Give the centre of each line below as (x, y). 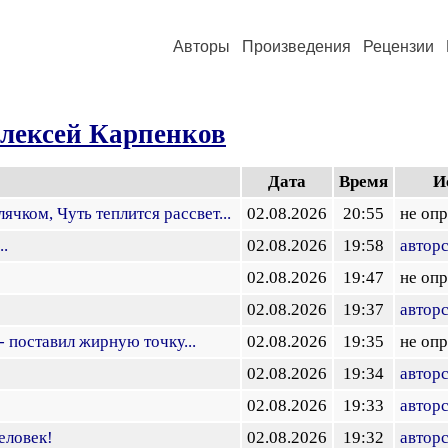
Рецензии (398, 46)
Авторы (201, 46)
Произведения (296, 46)
